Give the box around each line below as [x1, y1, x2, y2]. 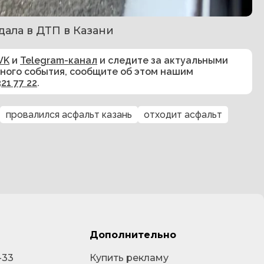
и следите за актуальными [97, 54, 228, 66]
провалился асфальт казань [6, 108, 132, 120]
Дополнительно [89, 229, 176, 240]
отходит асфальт [144, 108, 222, 120]
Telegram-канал [20, 54, 97, 66]
